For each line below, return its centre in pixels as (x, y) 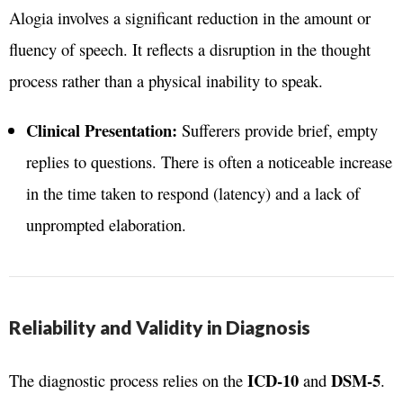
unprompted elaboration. (106, 225)
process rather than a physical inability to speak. (166, 81)
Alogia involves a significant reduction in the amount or (190, 18)
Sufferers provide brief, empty (277, 130)
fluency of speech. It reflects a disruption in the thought (190, 49)
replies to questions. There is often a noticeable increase (209, 162)
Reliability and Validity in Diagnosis (160, 327)
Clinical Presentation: (101, 130)
